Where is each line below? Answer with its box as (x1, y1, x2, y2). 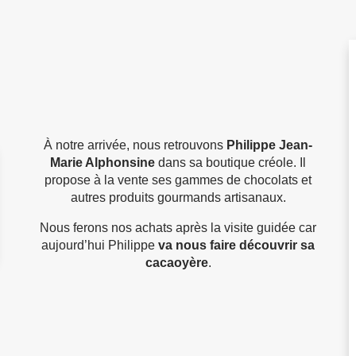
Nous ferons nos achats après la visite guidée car (40, 221, 316, 235)
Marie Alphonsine (50, 156, 155, 170)
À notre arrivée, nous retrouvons (44, 138, 226, 153)
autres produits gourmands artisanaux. (70, 191, 286, 205)
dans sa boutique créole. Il (155, 156, 306, 170)
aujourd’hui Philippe (41, 238, 158, 253)
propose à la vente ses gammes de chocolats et (44, 173, 311, 188)
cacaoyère (145, 256, 208, 270)
